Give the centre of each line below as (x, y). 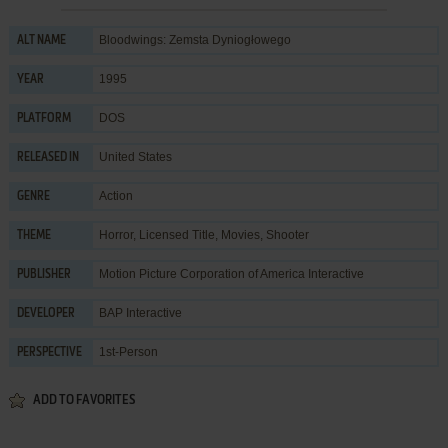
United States (135, 156)
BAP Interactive (140, 312)
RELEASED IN (47, 157)
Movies (240, 234)
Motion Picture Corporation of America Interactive (231, 273)
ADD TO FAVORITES (83, 400)
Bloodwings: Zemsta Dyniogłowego (194, 39)
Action (115, 195)
